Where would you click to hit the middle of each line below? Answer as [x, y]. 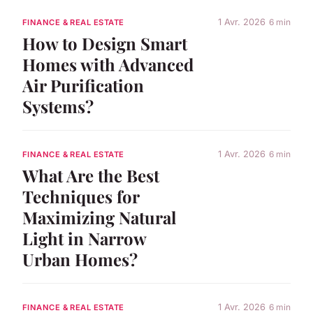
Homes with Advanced [108, 64]
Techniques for [81, 196]
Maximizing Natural [99, 217]
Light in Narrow [84, 238]
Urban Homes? [80, 259]
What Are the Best [91, 175]
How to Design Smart [105, 43]
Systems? [58, 106]
